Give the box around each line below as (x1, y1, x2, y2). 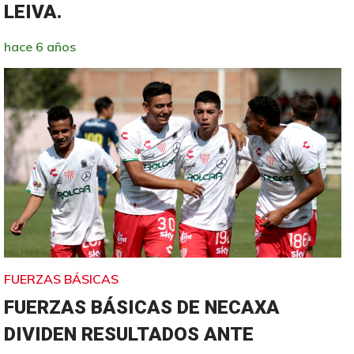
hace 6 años (4, 38, 77, 55)
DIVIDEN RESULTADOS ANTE (4, 322, 254, 345)
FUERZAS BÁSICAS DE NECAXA (4, 296, 281, 318)
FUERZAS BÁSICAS (4, 270, 119, 287)
